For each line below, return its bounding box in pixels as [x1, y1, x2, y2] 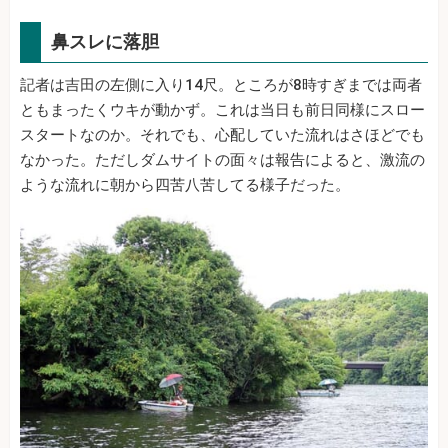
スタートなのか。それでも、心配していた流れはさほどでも [20, 125, 425, 144]
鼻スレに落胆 [51, 30, 159, 52]
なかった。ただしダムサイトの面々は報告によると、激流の [20, 150, 425, 169]
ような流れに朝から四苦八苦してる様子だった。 [20, 175, 350, 194]
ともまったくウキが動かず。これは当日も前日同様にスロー [20, 100, 425, 119]
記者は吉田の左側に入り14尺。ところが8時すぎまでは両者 [20, 75, 422, 94]
